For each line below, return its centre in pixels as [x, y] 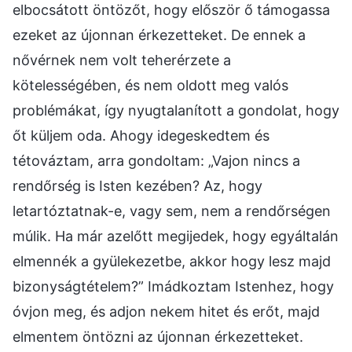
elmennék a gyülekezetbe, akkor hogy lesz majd [172, 261]
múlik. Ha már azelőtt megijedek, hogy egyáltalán [176, 236]
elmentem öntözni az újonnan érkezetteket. [158, 336]
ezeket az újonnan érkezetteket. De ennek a [159, 35]
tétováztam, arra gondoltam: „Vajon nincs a [156, 160]
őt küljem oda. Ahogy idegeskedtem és [141, 135]
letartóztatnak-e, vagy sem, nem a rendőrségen [172, 211]
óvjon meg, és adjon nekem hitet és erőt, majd [166, 311]
